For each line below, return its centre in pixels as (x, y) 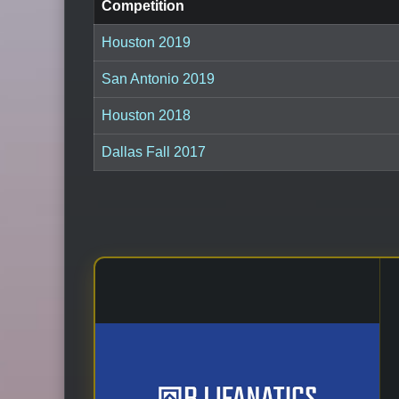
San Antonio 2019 (158, 78)
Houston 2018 (146, 115)
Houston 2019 (146, 42)
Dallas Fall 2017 (154, 151)
